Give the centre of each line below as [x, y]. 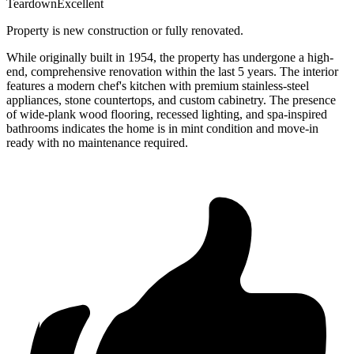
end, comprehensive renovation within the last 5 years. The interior [172, 72]
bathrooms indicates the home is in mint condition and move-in [162, 129]
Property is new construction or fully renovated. [125, 31]
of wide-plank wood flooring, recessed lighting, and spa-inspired [167, 115]
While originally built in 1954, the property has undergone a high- [170, 58]
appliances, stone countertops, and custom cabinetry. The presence [171, 100]
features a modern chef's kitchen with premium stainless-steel [158, 86]
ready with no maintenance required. [97, 143]
